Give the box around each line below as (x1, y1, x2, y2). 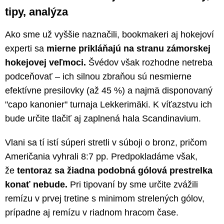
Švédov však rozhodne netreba (86, 57, 212, 67)
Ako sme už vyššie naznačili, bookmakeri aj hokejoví (5, 29, 214, 39)
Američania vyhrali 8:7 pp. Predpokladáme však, (5, 151, 197, 161)
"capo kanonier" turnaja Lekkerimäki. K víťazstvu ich (5, 99, 212, 109)
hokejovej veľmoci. (5, 57, 86, 67)
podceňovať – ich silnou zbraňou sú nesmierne (5, 71, 191, 81)
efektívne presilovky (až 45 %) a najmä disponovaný (5, 85, 212, 95)
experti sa (5, 43, 46, 53)
